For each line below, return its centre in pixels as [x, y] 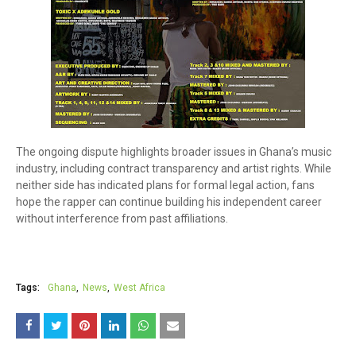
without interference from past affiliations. [122, 218]
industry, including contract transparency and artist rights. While [174, 168]
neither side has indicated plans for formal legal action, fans [165, 185]
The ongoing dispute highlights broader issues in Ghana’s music [174, 151]
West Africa [139, 287]
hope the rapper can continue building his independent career [169, 201]
